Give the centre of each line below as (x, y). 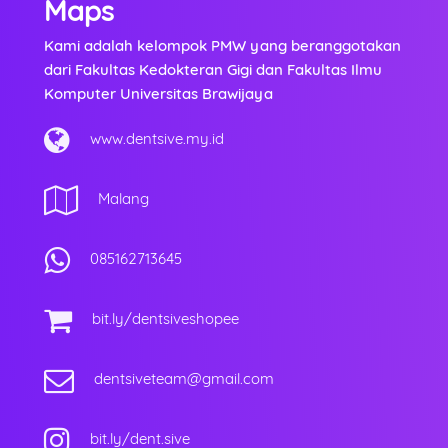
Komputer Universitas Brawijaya (159, 93)
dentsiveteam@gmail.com (184, 378)
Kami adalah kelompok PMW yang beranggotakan (223, 45)
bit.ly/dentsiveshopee (166, 318)
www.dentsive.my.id (157, 138)
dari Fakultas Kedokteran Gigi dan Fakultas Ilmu (213, 69)
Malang (124, 198)
